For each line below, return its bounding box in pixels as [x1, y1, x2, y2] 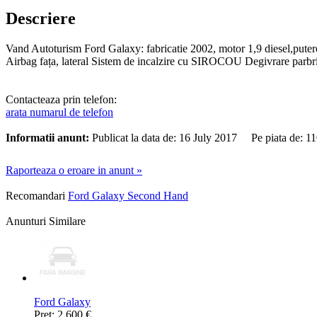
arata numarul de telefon [6, 105, 113, 118]
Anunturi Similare [6, 214, 86, 227]
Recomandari [6, 189, 65, 202]
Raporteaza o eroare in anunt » [6, 163, 142, 176]
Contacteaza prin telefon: [6, 93, 117, 105]
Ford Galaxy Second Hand [68, 189, 188, 202]
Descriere [6, 8, 76, 28]
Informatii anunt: [6, 131, 89, 144]
